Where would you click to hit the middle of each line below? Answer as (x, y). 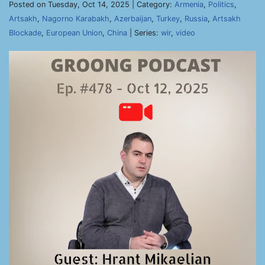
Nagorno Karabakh (76, 19)
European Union (74, 33)
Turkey (168, 19)
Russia (196, 19)
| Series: (144, 33)
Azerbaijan (133, 19)
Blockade (25, 33)
